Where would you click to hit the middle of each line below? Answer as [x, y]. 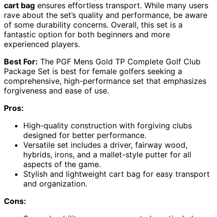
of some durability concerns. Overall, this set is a [93, 24]
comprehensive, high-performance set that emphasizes [105, 81]
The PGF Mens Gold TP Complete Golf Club [119, 61]
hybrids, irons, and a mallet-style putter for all [107, 154]
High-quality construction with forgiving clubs [108, 125]
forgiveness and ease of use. [56, 90]
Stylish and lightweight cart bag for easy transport [116, 174]
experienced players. [42, 44]
